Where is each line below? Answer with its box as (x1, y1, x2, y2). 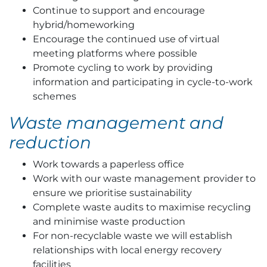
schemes (33, 91, 76, 102)
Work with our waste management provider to (33, 173, 256, 184)
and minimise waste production (33, 216, 185, 227)
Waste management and (9, 113, 223, 133)
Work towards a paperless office (33, 159, 184, 170)
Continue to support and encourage (33, 5, 205, 16)
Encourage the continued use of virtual (33, 33, 219, 45)
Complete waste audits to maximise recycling (33, 201, 251, 213)
